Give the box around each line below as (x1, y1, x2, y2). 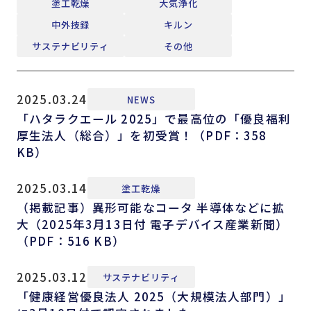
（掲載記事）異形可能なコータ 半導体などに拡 (16, 199, 285, 217)
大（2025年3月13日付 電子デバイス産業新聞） (16, 216, 289, 233)
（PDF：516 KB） (16, 233, 125, 250)
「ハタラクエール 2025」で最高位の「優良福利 (16, 110, 291, 128)
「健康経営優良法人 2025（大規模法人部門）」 (16, 288, 291, 305)
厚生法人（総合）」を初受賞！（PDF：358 (16, 127, 267, 144)
